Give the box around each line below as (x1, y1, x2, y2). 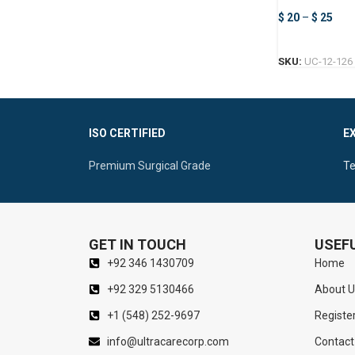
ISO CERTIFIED (89, 126, 166, 139)
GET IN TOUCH (89, 235, 186, 253)
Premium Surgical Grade (89, 158, 212, 172)
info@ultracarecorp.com (106, 334, 229, 348)
